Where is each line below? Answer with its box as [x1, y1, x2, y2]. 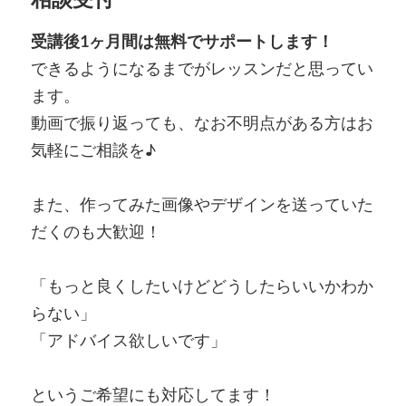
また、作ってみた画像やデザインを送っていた [30, 193, 373, 214]
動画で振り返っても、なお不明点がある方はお [30, 111, 373, 132]
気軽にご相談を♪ [30, 139, 156, 159]
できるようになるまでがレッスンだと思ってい [30, 57, 373, 78]
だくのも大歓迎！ [30, 220, 161, 241]
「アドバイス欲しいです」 [30, 329, 227, 350]
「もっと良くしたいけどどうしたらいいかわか [30, 275, 373, 295]
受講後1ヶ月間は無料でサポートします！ [30, 30, 333, 51]
